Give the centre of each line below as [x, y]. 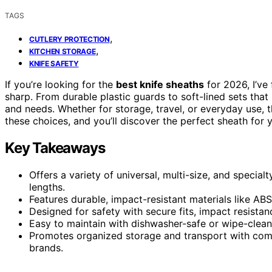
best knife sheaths [160, 84]
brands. [46, 247]
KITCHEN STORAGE [63, 51]
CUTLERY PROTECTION [70, 39]
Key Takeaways [55, 148]
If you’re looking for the [60, 84]
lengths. [47, 187]
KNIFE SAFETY [54, 63]
